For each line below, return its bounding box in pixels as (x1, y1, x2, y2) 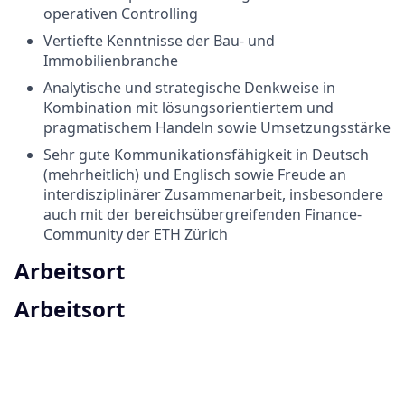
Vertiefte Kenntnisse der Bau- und (43, 30, 275, 51)
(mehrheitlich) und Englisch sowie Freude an (43, 164, 346, 184)
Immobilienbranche (43, 50, 178, 71)
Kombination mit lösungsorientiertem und (43, 97, 334, 118)
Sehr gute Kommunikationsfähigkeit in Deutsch (43, 144, 369, 165)
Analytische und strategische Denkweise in (43, 77, 335, 98)
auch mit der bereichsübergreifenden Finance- (43, 203, 362, 224)
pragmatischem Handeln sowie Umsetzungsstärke (43, 117, 391, 137)
